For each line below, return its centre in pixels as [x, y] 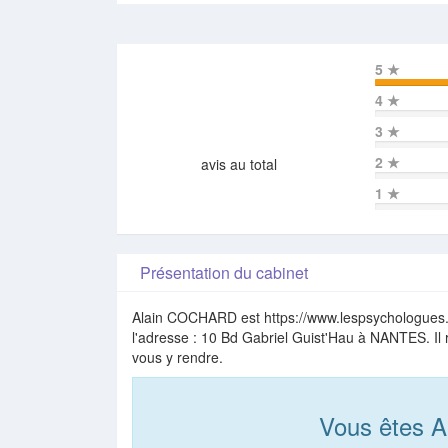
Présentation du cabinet [220, 273]
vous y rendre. [177, 357]
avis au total [238, 164]
